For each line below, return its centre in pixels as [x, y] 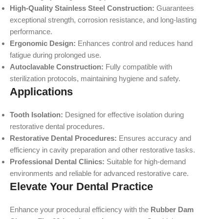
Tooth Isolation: [36, 115]
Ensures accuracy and [154, 138]
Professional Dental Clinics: [57, 162]
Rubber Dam [172, 209]
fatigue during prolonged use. [55, 55]
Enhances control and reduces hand [134, 43]
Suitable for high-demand [145, 162]
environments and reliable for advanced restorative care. [99, 173]
